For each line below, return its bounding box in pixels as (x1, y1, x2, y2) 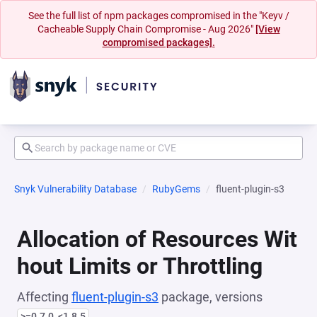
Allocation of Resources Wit (17, 226, 297, 253)
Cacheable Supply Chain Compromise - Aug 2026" (37, 23, 255, 35)
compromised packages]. (102, 37, 215, 48)
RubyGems (152, 183, 200, 195)
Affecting (17, 289, 71, 304)
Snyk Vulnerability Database (14, 183, 137, 195)
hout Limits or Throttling (17, 253, 263, 279)
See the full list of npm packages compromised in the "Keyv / (28, 10, 289, 21)
